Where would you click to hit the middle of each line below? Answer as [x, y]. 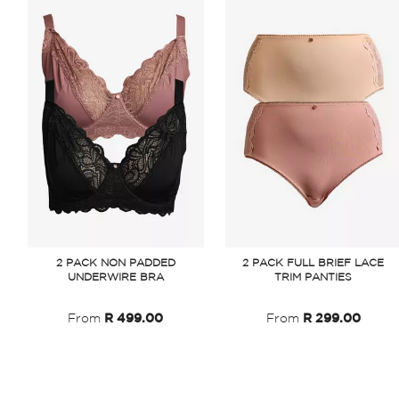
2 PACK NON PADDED [115, 263]
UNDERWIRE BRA [115, 277]
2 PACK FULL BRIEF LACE [313, 263]
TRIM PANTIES [313, 277]
